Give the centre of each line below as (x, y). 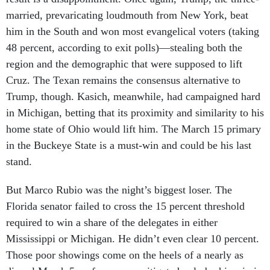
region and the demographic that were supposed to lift (124, 51)
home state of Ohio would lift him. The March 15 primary (133, 116)
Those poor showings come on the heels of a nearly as (125, 242)
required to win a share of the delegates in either (112, 209)
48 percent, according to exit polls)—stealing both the (124, 34)
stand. (19, 148)
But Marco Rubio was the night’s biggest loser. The (119, 177)
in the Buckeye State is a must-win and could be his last (129, 132)
